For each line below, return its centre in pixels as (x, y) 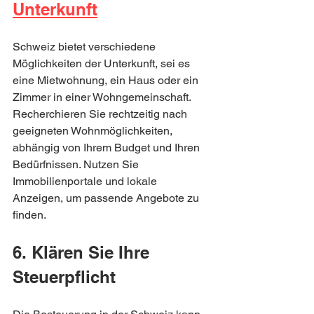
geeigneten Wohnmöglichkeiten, (94, 131)
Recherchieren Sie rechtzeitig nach (101, 114)
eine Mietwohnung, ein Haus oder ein (107, 80)
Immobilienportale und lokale (86, 181)
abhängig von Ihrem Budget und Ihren (108, 148)
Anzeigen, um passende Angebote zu (107, 198)
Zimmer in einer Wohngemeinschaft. (103, 97)
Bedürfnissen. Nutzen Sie (77, 164)
